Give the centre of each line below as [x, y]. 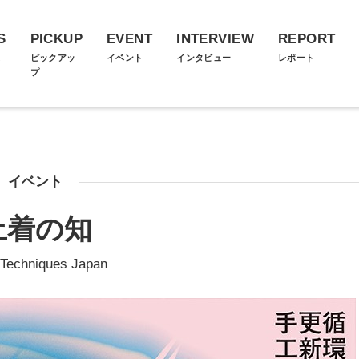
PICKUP [56, 39]
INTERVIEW [215, 39]
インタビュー [204, 58]
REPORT [307, 39]
